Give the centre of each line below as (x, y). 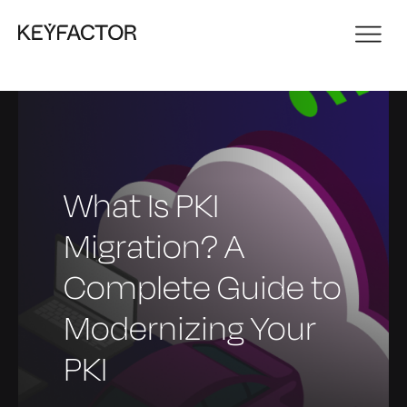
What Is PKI (141, 204)
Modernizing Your (190, 327)
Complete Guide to (203, 286)
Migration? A (154, 245)
